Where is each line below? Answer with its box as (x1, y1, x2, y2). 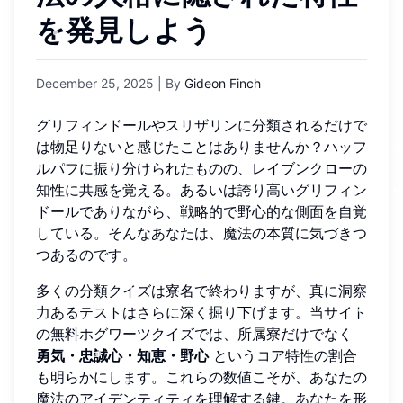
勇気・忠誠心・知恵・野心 (36, 345, 209, 364)
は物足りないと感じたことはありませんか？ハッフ (36, 137, 367, 156)
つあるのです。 (36, 245, 137, 264)
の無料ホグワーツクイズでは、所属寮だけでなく (36, 324, 353, 343)
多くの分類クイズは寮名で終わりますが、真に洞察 (36, 281, 367, 300)
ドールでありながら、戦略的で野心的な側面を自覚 (36, 201, 367, 220)
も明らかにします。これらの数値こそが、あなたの (36, 367, 367, 386)
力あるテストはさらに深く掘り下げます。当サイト (36, 302, 367, 321)
